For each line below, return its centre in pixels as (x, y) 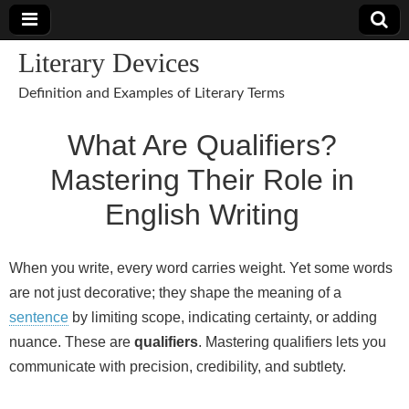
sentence (39, 317)
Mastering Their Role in (202, 180)
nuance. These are (72, 342)
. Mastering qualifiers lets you (292, 342)
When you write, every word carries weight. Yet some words (201, 268)
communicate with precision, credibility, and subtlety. (178, 367)
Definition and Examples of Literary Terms (152, 93)
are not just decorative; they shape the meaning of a (175, 293)
